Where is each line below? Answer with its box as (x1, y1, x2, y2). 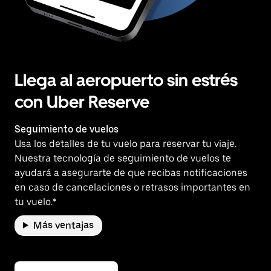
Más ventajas (33, 219, 94, 231)
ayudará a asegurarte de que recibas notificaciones (15, 166, 247, 178)
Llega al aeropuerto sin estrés (15, 69, 238, 90)
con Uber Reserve (15, 91, 149, 112)
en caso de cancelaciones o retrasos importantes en (15, 181, 250, 193)
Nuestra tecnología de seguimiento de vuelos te (15, 152, 231, 164)
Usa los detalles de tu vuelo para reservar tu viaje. (15, 137, 237, 149)
